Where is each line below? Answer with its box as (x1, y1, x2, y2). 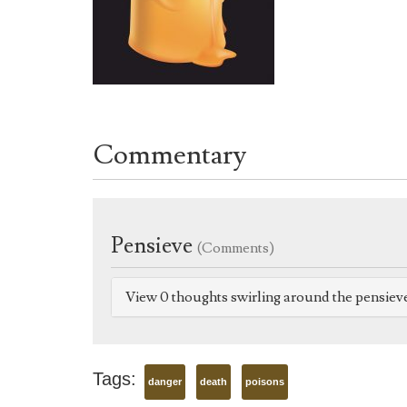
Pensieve (111, 232, 197, 261)
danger (148, 376, 182, 388)
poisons (245, 376, 284, 388)
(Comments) (197, 239, 274, 258)
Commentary (93, 137, 246, 174)
